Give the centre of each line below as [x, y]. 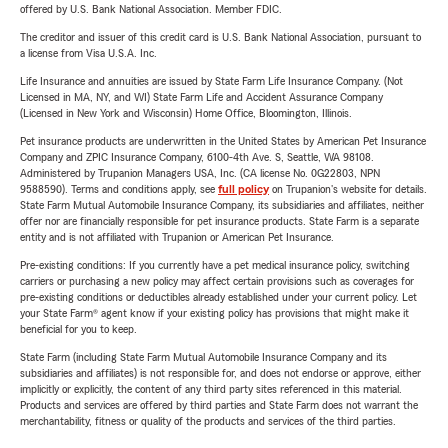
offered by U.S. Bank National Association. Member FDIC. [151, 9]
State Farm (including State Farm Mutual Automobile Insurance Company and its [203, 357]
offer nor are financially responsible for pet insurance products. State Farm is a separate [219, 221]
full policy [243, 189]
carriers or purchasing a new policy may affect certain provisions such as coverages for [217, 281]
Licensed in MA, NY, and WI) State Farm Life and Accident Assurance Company [201, 97]
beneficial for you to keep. [78, 329]
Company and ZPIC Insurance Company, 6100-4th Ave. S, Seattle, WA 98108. [197, 157]
